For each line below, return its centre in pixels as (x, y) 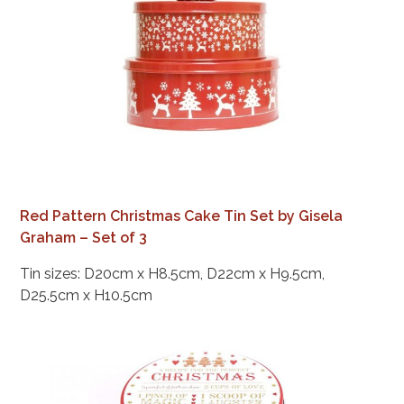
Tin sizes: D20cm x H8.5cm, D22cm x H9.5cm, (173, 274)
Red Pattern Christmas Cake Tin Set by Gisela (182, 216)
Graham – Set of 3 (84, 238)
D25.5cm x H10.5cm (87, 296)
